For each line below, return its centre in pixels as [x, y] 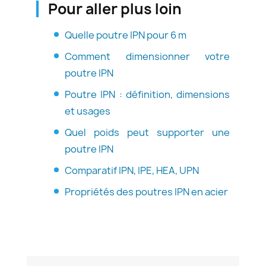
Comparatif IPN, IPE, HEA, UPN [132, 170]
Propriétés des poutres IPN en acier [146, 191]
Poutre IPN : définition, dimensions [147, 94]
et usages [88, 111]
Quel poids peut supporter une [147, 132]
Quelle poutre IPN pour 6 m [126, 35]
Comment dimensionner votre [147, 56]
